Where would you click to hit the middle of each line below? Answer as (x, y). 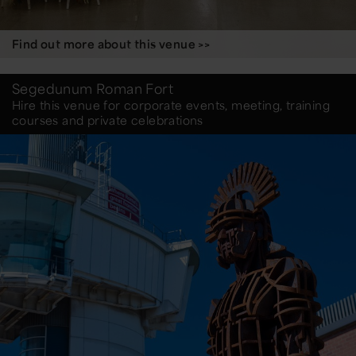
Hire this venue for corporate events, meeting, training (171, 105)
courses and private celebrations (108, 120)
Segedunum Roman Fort (93, 89)
